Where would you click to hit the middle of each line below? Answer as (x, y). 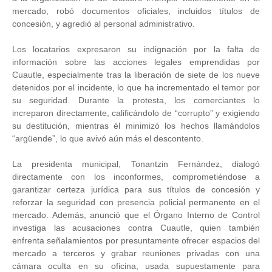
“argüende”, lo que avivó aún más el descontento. (108, 138)
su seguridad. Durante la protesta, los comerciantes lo (136, 100)
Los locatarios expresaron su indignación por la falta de (136, 49)
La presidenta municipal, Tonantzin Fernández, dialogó (136, 164)
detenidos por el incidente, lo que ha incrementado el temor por (136, 87)
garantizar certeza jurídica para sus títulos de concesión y (136, 189)
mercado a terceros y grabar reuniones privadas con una (136, 253)
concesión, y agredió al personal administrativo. (104, 23)
